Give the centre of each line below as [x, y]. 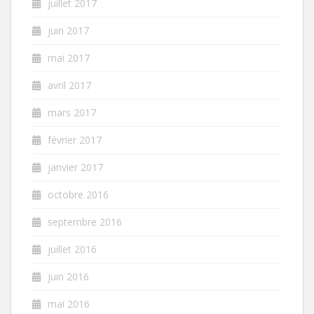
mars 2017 [72, 112]
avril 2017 [69, 85]
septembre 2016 [85, 221]
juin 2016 [68, 276]
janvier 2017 [75, 167]
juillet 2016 [72, 249]
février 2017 [75, 139]
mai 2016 [69, 303]
